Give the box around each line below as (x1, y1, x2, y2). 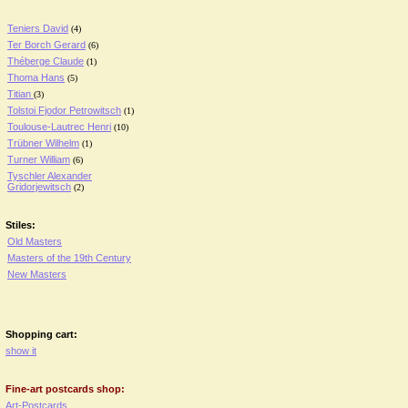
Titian (7, 88, 34, 99)
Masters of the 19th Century (7, 252, 131, 263)
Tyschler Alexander (7, 170, 92, 181)
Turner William (7, 154, 70, 165)
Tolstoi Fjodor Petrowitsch (7, 105, 121, 116)
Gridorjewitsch (7, 181, 71, 192)
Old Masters (7, 236, 62, 247)
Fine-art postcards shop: (5, 383, 125, 394)
